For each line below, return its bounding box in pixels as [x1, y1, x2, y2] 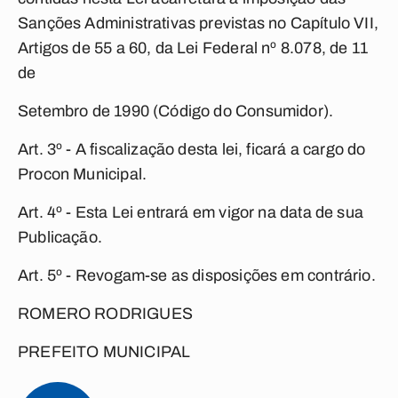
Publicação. [18, 228, 102, 246]
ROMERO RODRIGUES [18, 305, 193, 322]
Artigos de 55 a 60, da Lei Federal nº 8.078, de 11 [18, 39, 368, 57]
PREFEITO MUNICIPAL [18, 343, 191, 361]
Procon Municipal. [18, 165, 147, 183]
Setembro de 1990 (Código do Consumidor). [18, 102, 334, 120]
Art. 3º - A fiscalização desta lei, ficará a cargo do [18, 140, 366, 158]
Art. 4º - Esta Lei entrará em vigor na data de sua [18, 203, 363, 221]
